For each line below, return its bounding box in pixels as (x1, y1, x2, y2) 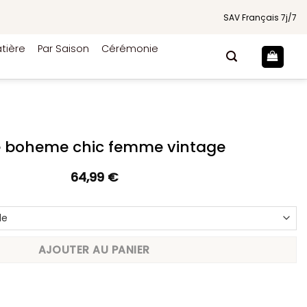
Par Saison (38, 42, 89, 56)
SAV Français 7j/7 (223, 11, 297, 23)
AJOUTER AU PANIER (38, 242, 150, 257)
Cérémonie (101, 42, 158, 56)
